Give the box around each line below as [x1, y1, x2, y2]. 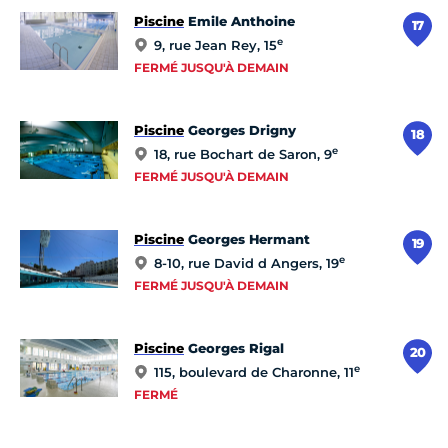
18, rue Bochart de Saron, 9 [154, 146, 332, 163]
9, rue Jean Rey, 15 [154, 37, 277, 54]
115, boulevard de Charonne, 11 [154, 364, 354, 381]
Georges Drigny [184, 122, 296, 139]
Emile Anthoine [184, 13, 295, 30]
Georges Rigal [184, 340, 284, 357]
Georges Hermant [184, 231, 310, 248]
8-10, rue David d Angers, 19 [154, 255, 339, 272]
